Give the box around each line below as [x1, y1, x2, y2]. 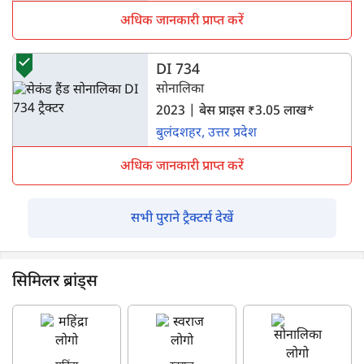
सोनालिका [156, 80, 205, 98]
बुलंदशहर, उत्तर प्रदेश [156, 124, 258, 142]
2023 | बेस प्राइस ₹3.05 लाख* [156, 102, 315, 120]
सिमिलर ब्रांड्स [12, 271, 97, 292]
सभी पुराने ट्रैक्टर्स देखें [131, 210, 233, 227]
